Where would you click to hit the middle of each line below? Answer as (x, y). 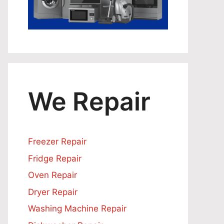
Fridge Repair (55, 158)
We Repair (89, 101)
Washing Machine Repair (77, 208)
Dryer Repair (53, 192)
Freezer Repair (57, 141)
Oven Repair (52, 175)
